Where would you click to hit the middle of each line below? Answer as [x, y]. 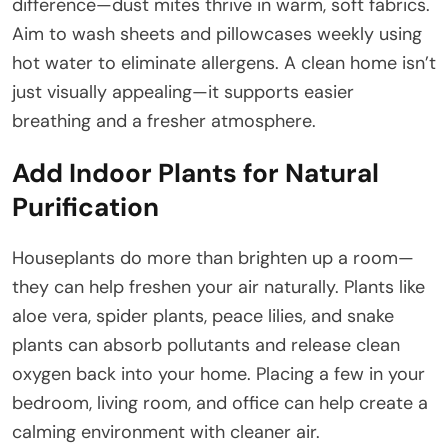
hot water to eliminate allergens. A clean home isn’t [224, 62]
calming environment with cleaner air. [166, 431]
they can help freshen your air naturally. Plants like [218, 286]
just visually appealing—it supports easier [183, 91]
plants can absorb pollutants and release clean [206, 344]
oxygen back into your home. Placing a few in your [218, 373]
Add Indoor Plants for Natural [195, 172]
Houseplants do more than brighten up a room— [213, 257]
